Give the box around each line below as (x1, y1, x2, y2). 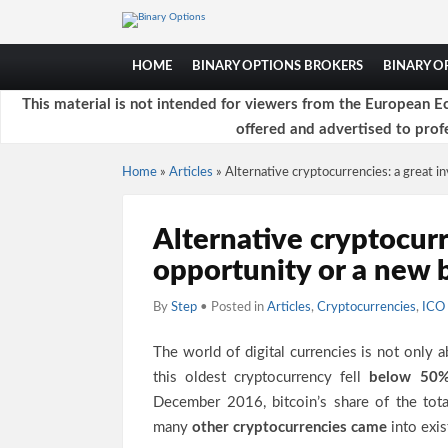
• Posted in (200, 301, 267, 314)
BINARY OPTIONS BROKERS (192, 60, 363, 73)
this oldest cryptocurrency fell (153, 370, 370, 385)
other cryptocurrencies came (192, 420, 387, 435)
